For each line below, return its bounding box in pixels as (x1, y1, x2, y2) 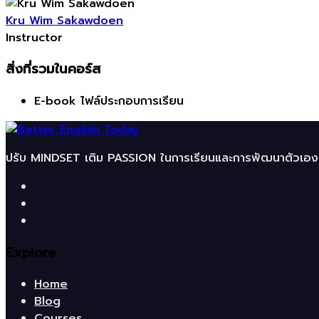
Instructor (6, 28, 63, 46)
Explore (6, 242, 56, 263)
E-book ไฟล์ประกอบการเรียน (34, 92, 184, 110)
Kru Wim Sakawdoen (6, 11, 123, 29)
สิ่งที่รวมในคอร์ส (6, 59, 101, 80)
